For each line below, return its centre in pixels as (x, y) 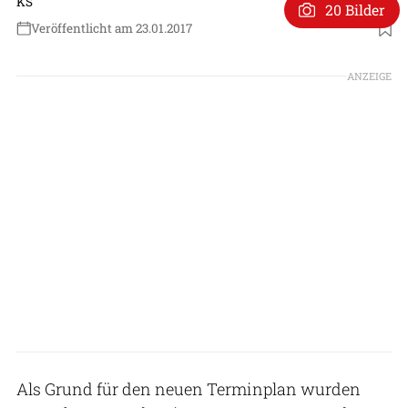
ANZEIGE (369, 76)
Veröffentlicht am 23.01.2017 (112, 28)
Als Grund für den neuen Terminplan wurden (189, 388)
